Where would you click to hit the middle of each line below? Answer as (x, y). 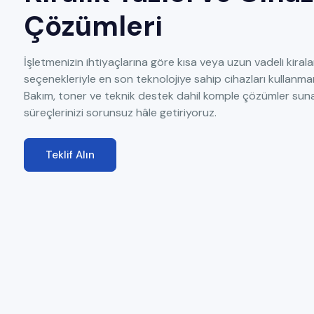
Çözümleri (93, 26)
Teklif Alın (70, 155)
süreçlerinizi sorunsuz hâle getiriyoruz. (120, 112)
